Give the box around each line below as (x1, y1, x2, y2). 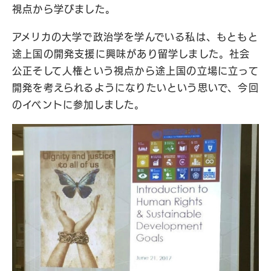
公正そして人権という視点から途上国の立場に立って (12, 66, 259, 76)
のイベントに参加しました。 (12, 100, 145, 109)
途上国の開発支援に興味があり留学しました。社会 (12, 49, 250, 59)
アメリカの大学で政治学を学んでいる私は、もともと (12, 32, 258, 42)
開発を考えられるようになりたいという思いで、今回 (12, 83, 259, 93)
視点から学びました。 (12, 4, 116, 14)
